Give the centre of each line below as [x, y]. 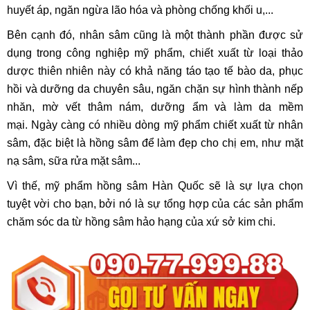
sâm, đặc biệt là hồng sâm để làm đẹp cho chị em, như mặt [155, 143]
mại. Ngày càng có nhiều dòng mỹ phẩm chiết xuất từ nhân [155, 125]
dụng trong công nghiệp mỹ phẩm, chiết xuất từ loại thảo [155, 53]
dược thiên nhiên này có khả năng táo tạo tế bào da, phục [155, 71]
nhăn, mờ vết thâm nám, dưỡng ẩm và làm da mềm [155, 107]
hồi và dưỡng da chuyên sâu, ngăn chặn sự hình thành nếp [155, 89]
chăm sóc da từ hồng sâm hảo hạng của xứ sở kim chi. [143, 221]
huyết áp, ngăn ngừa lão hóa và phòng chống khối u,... [140, 10]
